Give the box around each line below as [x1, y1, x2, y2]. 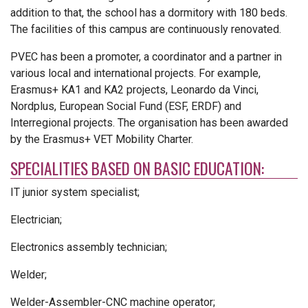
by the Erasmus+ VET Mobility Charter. [10, 133, 193, 146]
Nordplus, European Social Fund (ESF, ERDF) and [10, 100, 241, 113]
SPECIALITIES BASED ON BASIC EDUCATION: [10, 156, 264, 180]
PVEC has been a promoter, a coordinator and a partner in [10, 50, 282, 63]
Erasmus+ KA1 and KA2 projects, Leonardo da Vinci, [10, 83, 258, 96]
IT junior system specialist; [10, 186, 140, 199]
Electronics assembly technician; [10, 241, 167, 254]
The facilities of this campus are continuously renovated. [10, 23, 284, 36]
